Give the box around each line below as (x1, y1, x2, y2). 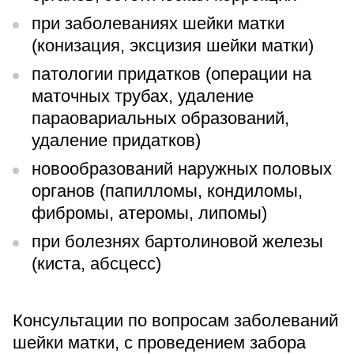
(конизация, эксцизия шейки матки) (32, 36, 314, 55)
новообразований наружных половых (32, 159, 332, 179)
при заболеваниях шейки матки (32, 13, 284, 33)
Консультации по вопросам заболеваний (13, 311, 338, 330)
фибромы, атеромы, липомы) (32, 203, 267, 223)
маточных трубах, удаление (32, 86, 254, 106)
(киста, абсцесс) (32, 254, 161, 273)
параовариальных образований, (32, 108, 289, 128)
